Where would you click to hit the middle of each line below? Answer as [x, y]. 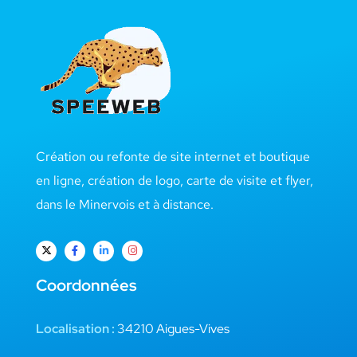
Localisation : [75, 329]
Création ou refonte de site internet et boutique [173, 156]
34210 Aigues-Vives [172, 329]
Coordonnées [86, 286]
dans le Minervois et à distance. [125, 204]
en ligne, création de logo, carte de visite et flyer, [175, 180]
